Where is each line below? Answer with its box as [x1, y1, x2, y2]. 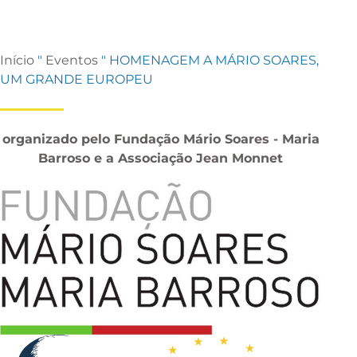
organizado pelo [2, 131, 114, 147]
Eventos [45, 53, 98, 68]
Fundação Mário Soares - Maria [113, 131, 320, 147]
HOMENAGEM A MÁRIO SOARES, [109, 53, 319, 68]
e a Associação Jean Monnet [90, 151, 284, 166]
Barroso [38, 151, 91, 166]
